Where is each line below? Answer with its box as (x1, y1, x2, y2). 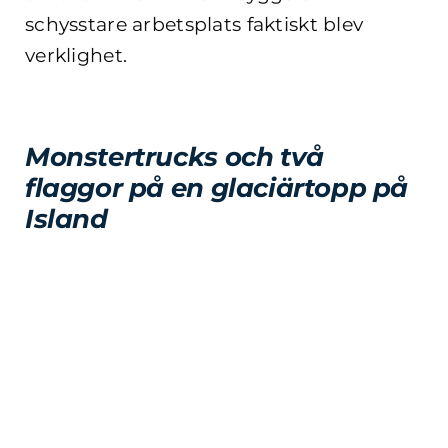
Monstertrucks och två (25, 140, 324, 173)
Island (25, 202, 108, 235)
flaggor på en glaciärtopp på (25, 171, 409, 204)
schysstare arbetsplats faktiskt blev (25, 12, 364, 36)
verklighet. (25, 43, 128, 67)
